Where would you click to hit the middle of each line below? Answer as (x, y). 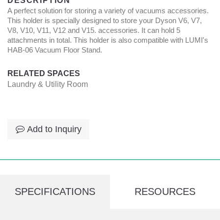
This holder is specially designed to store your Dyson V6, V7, (105, 20)
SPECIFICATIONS (55, 192)
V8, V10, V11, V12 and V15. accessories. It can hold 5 (94, 30)
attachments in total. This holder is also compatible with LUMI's (108, 40)
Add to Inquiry (54, 129)
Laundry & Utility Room (48, 84)
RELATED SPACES (44, 73)
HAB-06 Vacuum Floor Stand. (55, 50)
